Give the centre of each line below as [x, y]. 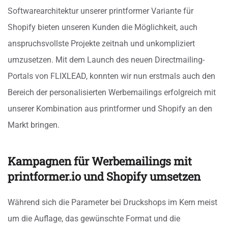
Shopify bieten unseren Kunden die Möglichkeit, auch [103, 27]
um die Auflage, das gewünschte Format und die [94, 219]
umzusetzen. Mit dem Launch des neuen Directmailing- [106, 60]
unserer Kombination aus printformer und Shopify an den [110, 109]
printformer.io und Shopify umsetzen [104, 177]
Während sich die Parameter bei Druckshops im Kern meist [112, 203]
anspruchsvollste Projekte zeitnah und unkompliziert [101, 44]
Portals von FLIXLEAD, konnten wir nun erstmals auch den [111, 76]
